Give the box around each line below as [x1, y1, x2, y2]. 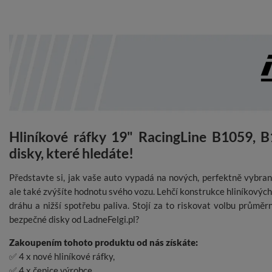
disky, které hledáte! [9, 145, 134, 162]
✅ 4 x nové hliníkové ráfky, [9, 251, 115, 262]
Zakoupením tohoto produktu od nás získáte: [9, 237, 198, 248]
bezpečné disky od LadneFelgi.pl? [9, 214, 139, 225]
